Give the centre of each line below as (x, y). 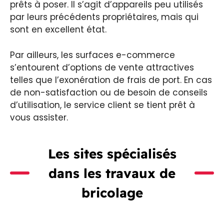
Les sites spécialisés (112, 153)
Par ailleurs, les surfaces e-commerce (92, 55)
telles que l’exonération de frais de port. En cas (111, 80)
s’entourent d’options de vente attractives (102, 67)
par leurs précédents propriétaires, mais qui (104, 17)
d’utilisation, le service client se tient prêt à (102, 105)
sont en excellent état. (58, 30)
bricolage (112, 192)
